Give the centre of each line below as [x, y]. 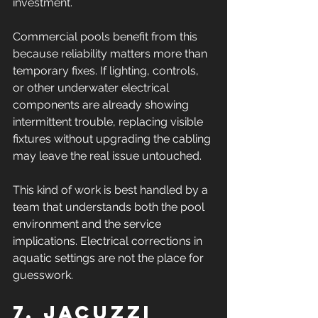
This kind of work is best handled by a [112, 190]
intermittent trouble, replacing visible [109, 122]
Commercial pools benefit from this [106, 37]
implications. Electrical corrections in [109, 241]
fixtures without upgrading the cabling [113, 139]
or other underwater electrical [92, 88]
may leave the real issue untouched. [107, 156]
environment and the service [88, 224]
